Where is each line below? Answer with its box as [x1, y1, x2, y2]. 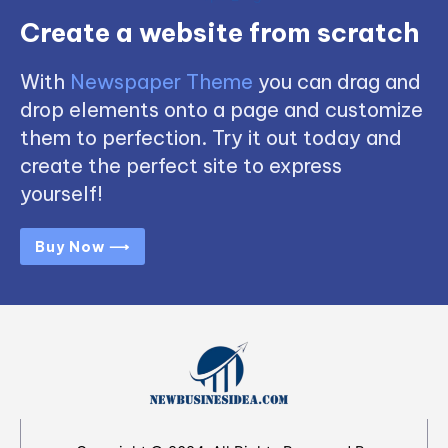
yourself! [20, 181, 103, 207]
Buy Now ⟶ [35, 238, 130, 257]
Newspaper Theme [70, 69, 253, 95]
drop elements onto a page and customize [20, 97, 423, 123]
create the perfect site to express [20, 153, 342, 179]
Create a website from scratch [20, 16, 420, 50]
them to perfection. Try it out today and [20, 125, 402, 151]
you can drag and [253, 69, 421, 95]
